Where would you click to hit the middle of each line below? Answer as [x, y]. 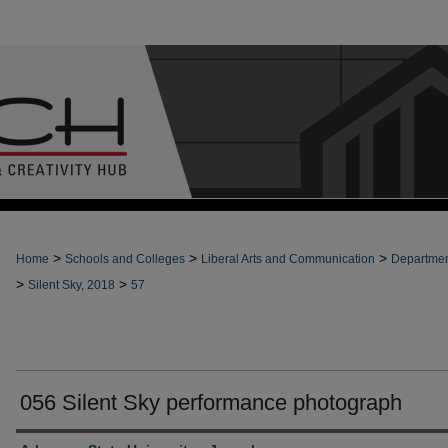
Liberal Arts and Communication [288, 259]
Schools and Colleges [125, 259]
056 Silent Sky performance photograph [211, 402]
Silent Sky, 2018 [71, 285]
